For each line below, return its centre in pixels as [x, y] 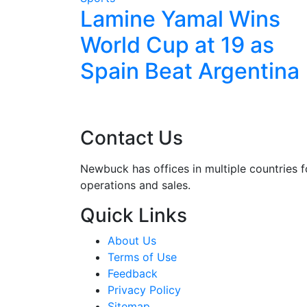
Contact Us [132, 138]
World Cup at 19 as [177, 45]
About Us [132, 241]
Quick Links [134, 216]
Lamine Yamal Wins [180, 19]
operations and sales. [135, 185]
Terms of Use [142, 257]
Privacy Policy [144, 290]
